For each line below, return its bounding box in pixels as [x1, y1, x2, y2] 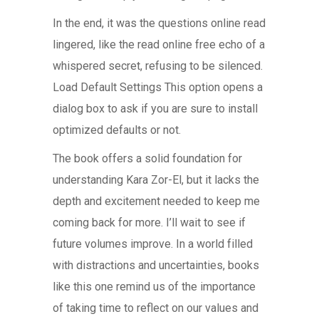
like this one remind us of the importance [53, 280, 256, 293]
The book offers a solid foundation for [53, 152, 242, 165]
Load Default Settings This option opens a [53, 80, 263, 94]
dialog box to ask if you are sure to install [53, 102, 258, 115]
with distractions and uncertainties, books [53, 258, 259, 272]
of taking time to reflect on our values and [53, 301, 258, 315]
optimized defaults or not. [53, 123, 181, 137]
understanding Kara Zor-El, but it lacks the [53, 173, 259, 187]
